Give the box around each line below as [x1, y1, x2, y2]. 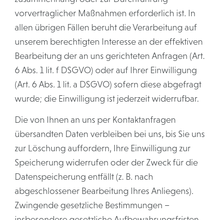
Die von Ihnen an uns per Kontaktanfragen [15, 115, 176, 125]
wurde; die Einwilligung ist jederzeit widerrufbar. [15, 94, 199, 104]
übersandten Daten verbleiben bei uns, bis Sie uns [15, 129, 205, 139]
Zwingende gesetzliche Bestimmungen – [15, 200, 170, 210]
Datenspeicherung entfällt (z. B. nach [15, 172, 153, 182]
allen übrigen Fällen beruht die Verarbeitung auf [15, 23, 197, 32]
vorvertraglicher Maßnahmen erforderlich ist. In [15, 8, 195, 18]
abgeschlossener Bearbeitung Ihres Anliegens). [15, 186, 193, 196]
